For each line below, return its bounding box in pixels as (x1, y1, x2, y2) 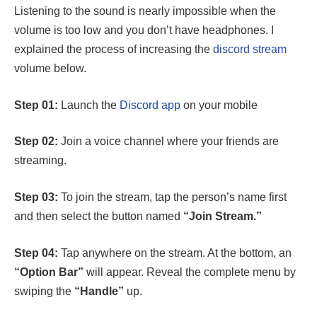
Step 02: (14, 135, 58, 148)
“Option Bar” (14, 265, 83, 278)
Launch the (58, 98, 120, 111)
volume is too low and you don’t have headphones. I (14, 24, 274, 37)
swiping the (14, 284, 71, 297)
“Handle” (71, 284, 124, 297)
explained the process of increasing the (14, 43, 213, 56)
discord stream (213, 43, 287, 56)
